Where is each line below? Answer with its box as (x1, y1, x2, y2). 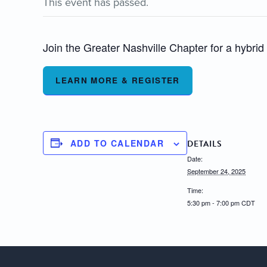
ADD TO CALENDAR (70, 136, 164, 149)
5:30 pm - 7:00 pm (187, 197, 241, 207)
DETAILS (187, 137, 222, 150)
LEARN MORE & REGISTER (55, 74, 180, 86)
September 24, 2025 (187, 166, 246, 176)
